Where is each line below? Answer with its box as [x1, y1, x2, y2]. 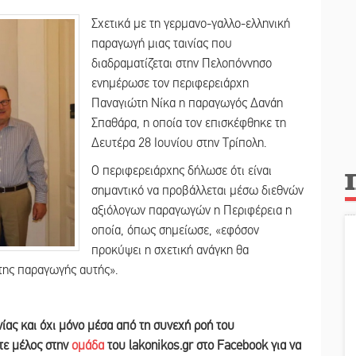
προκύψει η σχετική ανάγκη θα [91, 242, 249, 258]
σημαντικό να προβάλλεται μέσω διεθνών [91, 182, 304, 199]
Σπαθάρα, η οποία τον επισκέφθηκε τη [91, 114, 286, 131]
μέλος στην [12, 337, 72, 354]
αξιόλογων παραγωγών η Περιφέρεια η [91, 202, 292, 219]
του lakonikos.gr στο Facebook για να [104, 337, 301, 354]
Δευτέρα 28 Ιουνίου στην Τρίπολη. [91, 134, 266, 151]
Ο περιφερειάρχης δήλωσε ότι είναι [91, 162, 272, 179]
